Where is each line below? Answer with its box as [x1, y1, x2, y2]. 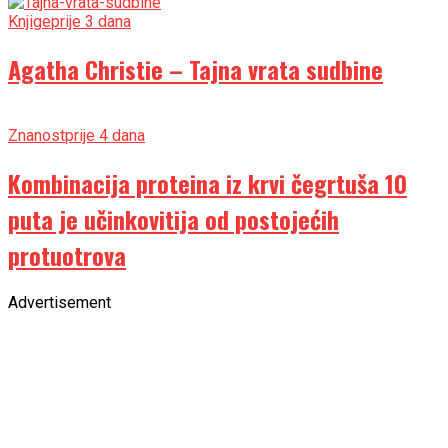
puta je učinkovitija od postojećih [8, 200, 339, 237]
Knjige [8, 12, 51, 32]
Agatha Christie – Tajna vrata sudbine [8, 50, 383, 87]
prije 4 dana [65, 125, 145, 145]
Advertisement [8, 292, 111, 312]
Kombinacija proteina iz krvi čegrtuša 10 [8, 164, 407, 201]
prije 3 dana [51, 12, 131, 32]
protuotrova [8, 236, 126, 273]
